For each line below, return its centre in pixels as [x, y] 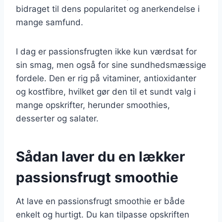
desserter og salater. [57, 118]
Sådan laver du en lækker [100, 156]
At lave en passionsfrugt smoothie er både [100, 201]
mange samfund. [50, 22]
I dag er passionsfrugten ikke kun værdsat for [106, 51]
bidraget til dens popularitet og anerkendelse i [108, 9]
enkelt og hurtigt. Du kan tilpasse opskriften [103, 214]
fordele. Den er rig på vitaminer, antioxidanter [106, 78]
